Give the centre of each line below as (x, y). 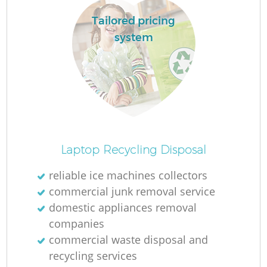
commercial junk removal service (132, 191)
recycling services (93, 255)
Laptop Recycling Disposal (133, 149)
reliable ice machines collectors (128, 175)
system (133, 38)
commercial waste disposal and (129, 239)
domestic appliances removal (123, 207)
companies (77, 223)
